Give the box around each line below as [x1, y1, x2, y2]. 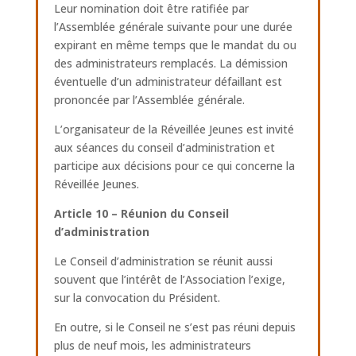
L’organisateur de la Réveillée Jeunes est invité [53, 122, 294, 137]
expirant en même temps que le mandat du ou [53, 37, 296, 52]
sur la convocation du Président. [53, 290, 220, 305]
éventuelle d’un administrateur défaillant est [53, 74, 282, 89]
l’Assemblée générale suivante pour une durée [53, 19, 292, 34]
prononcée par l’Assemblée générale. [53, 92, 245, 107]
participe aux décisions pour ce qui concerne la [53, 158, 295, 173]
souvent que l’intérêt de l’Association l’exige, [53, 272, 285, 287]
